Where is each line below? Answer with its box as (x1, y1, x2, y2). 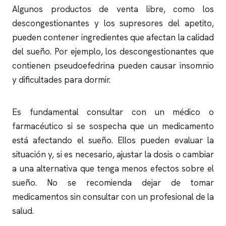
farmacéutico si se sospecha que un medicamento (12, 121, 214, 132)
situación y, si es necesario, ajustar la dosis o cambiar (12, 149, 214, 160)
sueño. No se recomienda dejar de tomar (12, 177, 214, 188)
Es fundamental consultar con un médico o (12, 106, 214, 118)
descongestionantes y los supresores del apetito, (12, 18, 214, 29)
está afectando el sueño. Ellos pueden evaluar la (12, 135, 214, 146)
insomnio (180, 60, 214, 71)
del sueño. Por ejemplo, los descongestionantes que (12, 46, 214, 57)
